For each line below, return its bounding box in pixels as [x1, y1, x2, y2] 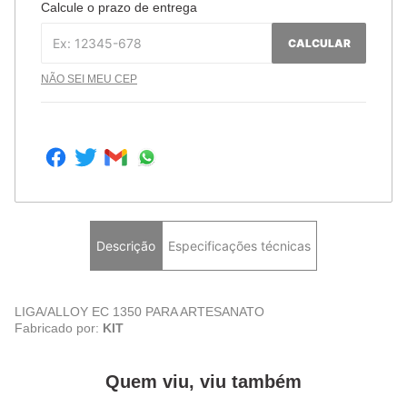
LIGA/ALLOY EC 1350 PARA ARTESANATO [15, 304, 264, 320]
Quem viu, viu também [105, 372, 302, 392]
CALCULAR [287, 35, 351, 50]
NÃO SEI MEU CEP [41, 73, 137, 86]
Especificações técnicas [168, 237, 311, 253]
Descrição [96, 237, 155, 253]
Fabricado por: [15, 321, 103, 336]
